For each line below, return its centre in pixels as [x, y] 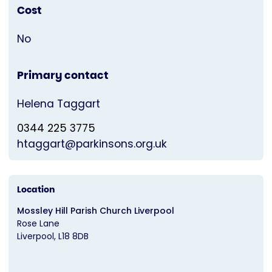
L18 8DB [73, 236]
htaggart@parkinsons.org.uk [92, 144]
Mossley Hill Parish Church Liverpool [96, 211]
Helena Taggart [59, 104]
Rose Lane [38, 224]
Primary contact [63, 76]
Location [36, 190]
